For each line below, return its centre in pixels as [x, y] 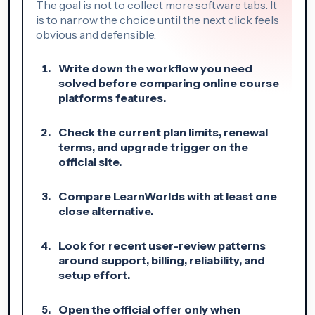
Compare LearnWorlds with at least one [168, 196]
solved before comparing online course [169, 83]
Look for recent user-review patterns [162, 245]
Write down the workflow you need [155, 68]
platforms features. [112, 97]
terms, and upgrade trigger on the [153, 147]
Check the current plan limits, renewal [163, 132]
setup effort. [94, 275]
